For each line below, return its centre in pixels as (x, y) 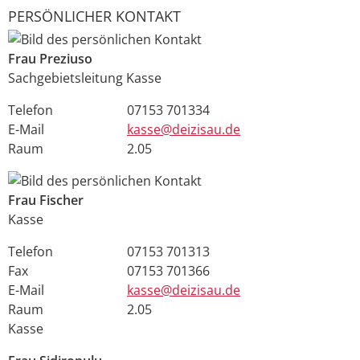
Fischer (61, 200)
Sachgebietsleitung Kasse (85, 78)
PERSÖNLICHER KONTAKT (94, 16)
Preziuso (66, 58)
